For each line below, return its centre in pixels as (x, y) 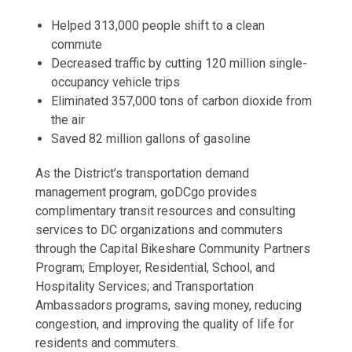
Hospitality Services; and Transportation (144, 287)
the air (68, 120)
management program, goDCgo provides (146, 192)
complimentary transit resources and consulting (165, 211)
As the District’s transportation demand (142, 174)
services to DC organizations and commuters (159, 230)
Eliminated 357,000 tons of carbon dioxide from (181, 101)
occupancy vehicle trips (115, 82)
